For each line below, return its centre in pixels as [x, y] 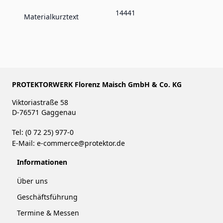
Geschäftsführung [47, 197]
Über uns [33, 181]
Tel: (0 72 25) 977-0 [44, 132]
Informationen [42, 162]
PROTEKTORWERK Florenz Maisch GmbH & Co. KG [97, 84]
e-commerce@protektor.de [81, 143]
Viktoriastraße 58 [41, 102]
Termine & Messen [48, 213]
